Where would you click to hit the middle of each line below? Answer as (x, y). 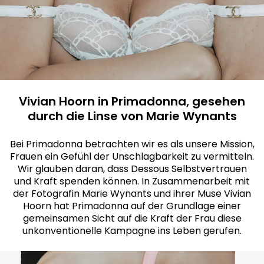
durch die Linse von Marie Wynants (132, 116)
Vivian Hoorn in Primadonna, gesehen (132, 101)
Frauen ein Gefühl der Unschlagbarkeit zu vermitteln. (132, 156)
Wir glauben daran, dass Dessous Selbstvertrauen (132, 169)
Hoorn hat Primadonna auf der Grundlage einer (132, 206)
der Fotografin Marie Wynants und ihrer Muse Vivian (132, 194)
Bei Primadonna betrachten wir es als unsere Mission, (132, 144)
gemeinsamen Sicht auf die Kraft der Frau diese (132, 218)
